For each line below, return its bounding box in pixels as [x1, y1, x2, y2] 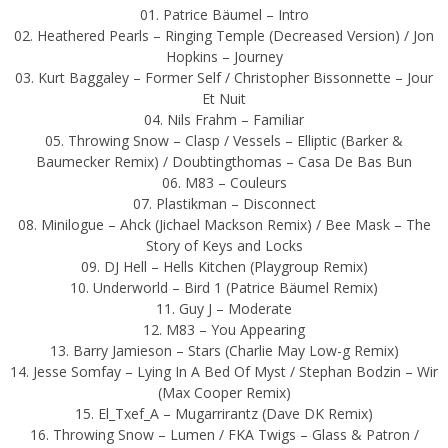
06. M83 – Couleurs [161, 172, 287, 192]
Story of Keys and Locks [145, 235, 303, 255]
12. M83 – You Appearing [143, 319, 305, 339]
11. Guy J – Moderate [156, 298, 292, 318]
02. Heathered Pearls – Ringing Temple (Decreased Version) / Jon [14, 25, 434, 45]
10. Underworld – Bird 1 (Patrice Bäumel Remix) [70, 277, 378, 297]
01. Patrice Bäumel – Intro [139, 4, 309, 24]
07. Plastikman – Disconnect [132, 193, 316, 213]
